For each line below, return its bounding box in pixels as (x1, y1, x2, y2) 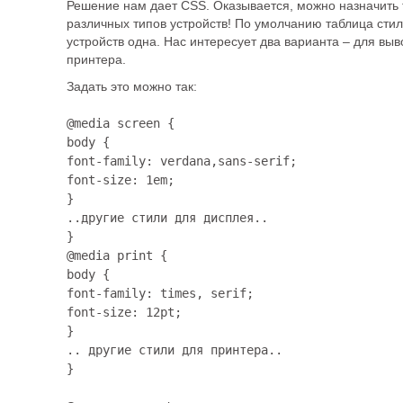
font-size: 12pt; (67, 305, 182, 319)
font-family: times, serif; (67, 286, 254, 300)
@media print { (67, 248, 167, 263)
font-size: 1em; (67, 173, 175, 187)
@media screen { (67, 116, 175, 130)
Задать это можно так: (67, 79, 197, 94)
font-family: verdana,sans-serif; (67, 154, 297, 168)
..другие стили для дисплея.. (67, 210, 268, 225)
